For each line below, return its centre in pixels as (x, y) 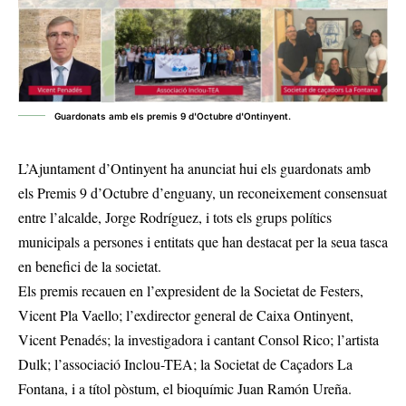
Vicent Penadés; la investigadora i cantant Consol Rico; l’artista (198, 339)
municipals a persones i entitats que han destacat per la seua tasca (203, 241)
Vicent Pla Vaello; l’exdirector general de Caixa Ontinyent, (186, 314)
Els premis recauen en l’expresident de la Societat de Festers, (191, 290)
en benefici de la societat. (90, 266)
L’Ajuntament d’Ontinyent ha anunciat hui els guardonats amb (194, 168)
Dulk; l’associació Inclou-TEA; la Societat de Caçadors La (185, 363)
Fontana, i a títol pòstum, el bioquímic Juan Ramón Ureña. (185, 388)
